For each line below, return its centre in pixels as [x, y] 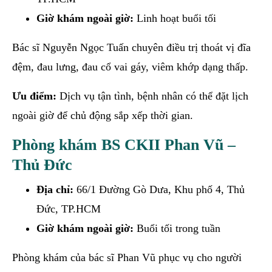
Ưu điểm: [34, 96]
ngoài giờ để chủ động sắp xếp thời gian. [103, 115]
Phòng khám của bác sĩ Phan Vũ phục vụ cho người [127, 257]
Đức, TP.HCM [69, 209]
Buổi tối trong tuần [177, 228]
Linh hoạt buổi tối [175, 18]
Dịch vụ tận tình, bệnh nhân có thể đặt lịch [152, 96]
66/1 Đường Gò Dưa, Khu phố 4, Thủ [159, 189]
